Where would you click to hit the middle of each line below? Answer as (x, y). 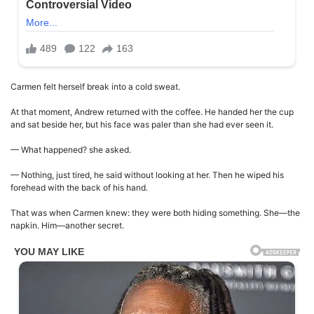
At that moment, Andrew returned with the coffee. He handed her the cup (152, 111)
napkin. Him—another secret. (67, 225)
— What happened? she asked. (71, 149)
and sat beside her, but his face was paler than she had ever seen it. (142, 124)
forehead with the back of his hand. (79, 187)
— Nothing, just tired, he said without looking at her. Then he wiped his (147, 175)
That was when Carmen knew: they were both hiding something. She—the (155, 212)
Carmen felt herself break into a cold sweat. (95, 86)
